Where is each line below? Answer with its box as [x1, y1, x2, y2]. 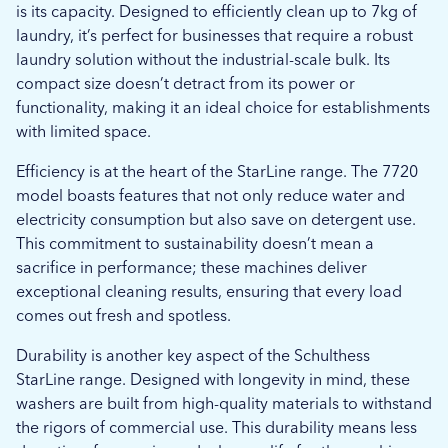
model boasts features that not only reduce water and [16, 186, 405, 205]
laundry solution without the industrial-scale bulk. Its [16, 50, 390, 69]
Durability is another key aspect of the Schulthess [16, 346, 370, 365]
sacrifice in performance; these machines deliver [16, 258, 367, 277]
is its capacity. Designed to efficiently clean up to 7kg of [16, 2, 417, 21]
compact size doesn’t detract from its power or [16, 74, 355, 93]
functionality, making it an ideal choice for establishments [16, 98, 430, 117]
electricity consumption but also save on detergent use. [16, 210, 416, 229]
